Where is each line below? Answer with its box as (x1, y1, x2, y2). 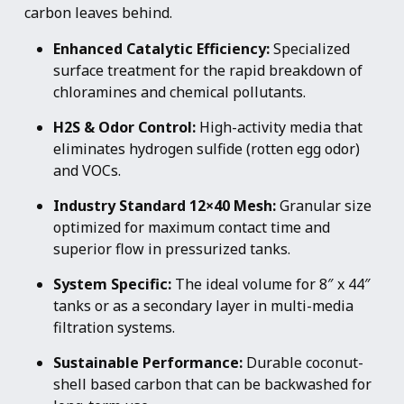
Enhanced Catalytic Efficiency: (53, 39, 270, 59)
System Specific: (53, 274, 171, 294)
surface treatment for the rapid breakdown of (53, 60, 363, 80)
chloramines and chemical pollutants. (53, 82, 306, 102)
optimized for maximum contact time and (53, 217, 330, 237)
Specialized (270, 39, 350, 59)
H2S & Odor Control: (53, 117, 196, 137)
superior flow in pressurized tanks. (53, 239, 290, 259)
